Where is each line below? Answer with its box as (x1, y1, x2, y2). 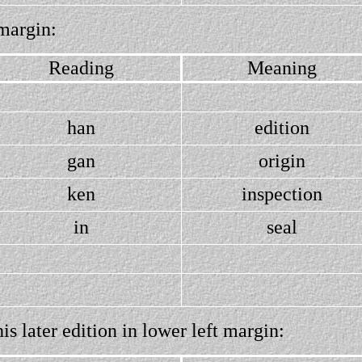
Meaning (246, 57, 317, 78)
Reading (48, 57, 114, 78)
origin (258, 150, 305, 171)
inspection (241, 183, 322, 204)
